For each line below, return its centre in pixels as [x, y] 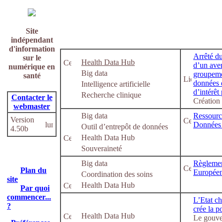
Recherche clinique [111, 95]
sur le [32, 58]
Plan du [33, 170]
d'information [32, 49]
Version [22, 120]
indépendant [32, 40]
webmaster [32, 106]
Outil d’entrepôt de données [125, 127]
